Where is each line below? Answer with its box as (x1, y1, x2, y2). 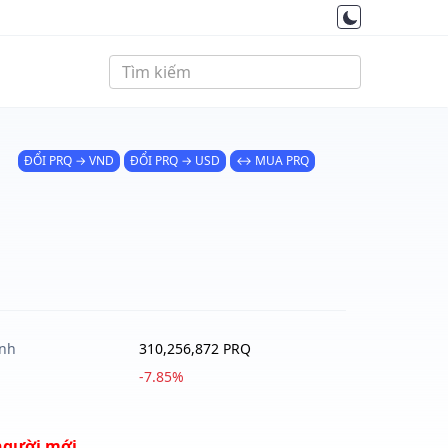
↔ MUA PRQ (235, 151, 309, 169)
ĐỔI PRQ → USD (129, 151, 220, 169)
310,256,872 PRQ (139, 339, 251, 358)
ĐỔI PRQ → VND (23, 151, 114, 169)
